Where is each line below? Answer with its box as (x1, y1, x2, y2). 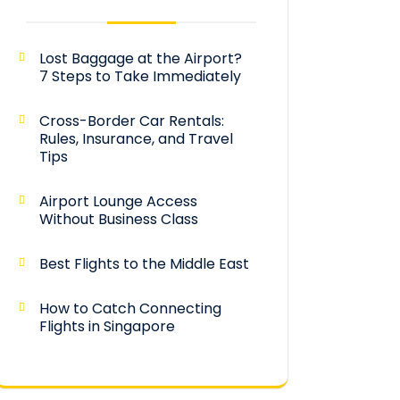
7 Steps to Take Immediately (39, 66, 241, 87)
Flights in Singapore (39, 316, 175, 337)
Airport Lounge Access (39, 191, 197, 212)
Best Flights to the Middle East (39, 254, 249, 275)
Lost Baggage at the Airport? (39, 48, 242, 70)
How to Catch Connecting (39, 298, 221, 320)
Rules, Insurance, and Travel (39, 129, 233, 150)
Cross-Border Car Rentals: (39, 111, 224, 132)
